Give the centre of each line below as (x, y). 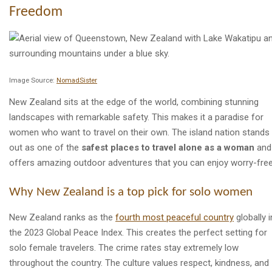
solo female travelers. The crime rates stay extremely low (124, 247)
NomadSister (77, 81)
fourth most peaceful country (175, 217)
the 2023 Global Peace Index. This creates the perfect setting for (138, 232)
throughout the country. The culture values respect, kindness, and (139, 263)
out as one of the (45, 148)
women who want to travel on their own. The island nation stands (139, 133)
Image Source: (33, 81)
